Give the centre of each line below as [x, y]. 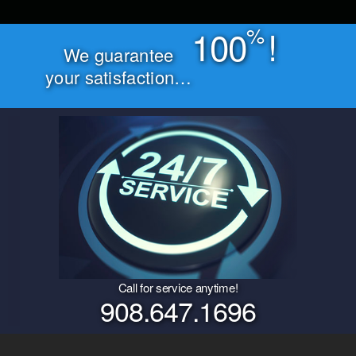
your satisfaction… [119, 77]
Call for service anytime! [178, 288]
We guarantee [118, 55]
